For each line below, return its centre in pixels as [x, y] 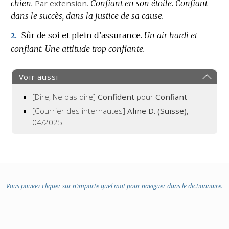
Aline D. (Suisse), [158, 111]
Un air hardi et [170, 36]
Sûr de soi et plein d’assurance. [82, 36]
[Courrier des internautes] [80, 111]
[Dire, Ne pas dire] [65, 96]
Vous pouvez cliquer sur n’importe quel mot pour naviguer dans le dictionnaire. [114, 186]
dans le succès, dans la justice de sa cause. [87, 16]
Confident [117, 96]
